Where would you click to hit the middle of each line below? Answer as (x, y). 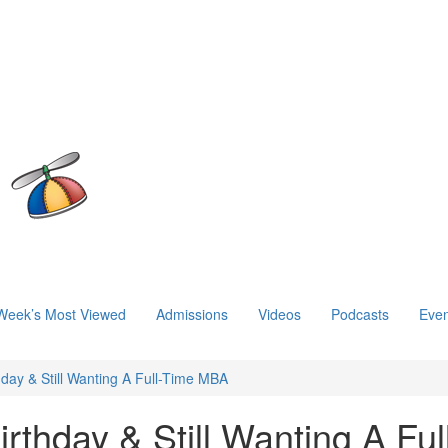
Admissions (192, 313)
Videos (279, 313)
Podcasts (360, 313)
